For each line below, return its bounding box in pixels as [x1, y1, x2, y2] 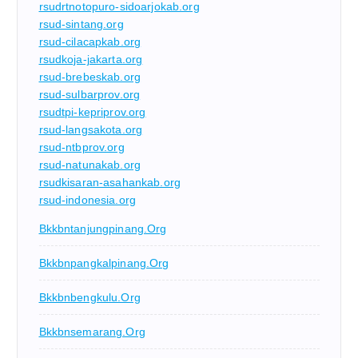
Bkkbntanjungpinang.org [38, 222, 167, 236]
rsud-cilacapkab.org [38, 35, 141, 49]
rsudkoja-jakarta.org [38, 53, 143, 66]
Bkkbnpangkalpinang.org [38, 257, 169, 270]
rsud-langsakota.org [38, 123, 143, 137]
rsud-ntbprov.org [38, 141, 125, 154]
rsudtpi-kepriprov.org [38, 105, 146, 119]
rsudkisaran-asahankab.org [38, 176, 181, 189]
